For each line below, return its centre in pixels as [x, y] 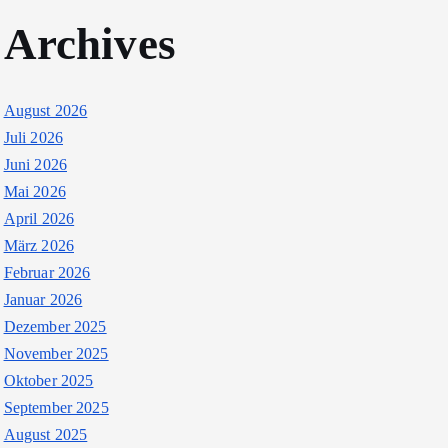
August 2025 [45, 434]
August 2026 [45, 110]
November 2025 [56, 353]
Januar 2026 [43, 299]
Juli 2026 [33, 137]
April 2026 [39, 218]
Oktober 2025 [48, 380]
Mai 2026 [34, 191]
